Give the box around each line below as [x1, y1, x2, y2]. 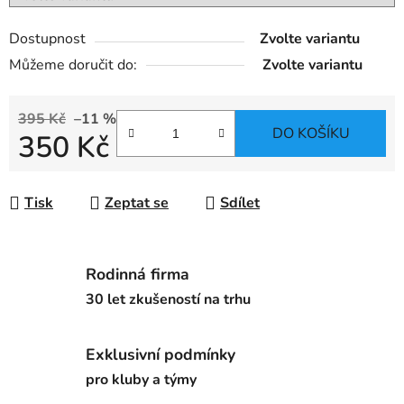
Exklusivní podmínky [86, 343, 235, 365]
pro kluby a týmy [86, 369, 197, 390]
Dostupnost [9, 29, 86, 50]
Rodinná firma [86, 262, 189, 285]
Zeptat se [105, 193, 169, 214]
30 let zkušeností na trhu [86, 289, 251, 309]
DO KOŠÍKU [271, 124, 350, 144]
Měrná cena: [17, 166, 98, 187]
